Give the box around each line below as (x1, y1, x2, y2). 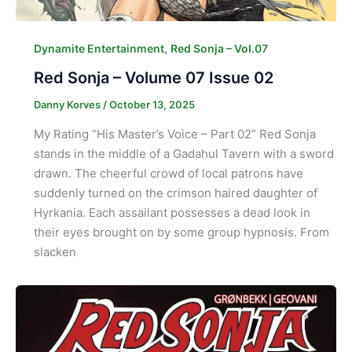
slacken (33, 244, 76, 259)
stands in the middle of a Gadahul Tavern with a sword (33, 145, 334, 161)
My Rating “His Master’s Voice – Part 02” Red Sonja (33, 126, 316, 141)
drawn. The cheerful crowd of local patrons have (33, 165, 303, 181)
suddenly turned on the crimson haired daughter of (33, 185, 317, 200)
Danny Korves (33, 98, 103, 112)
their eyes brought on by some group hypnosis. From (33, 224, 329, 240)
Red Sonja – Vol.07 (170, 42, 268, 56)
